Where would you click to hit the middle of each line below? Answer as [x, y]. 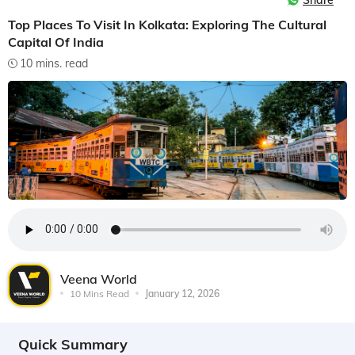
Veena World [99, 279]
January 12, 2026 [182, 293]
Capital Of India [56, 42]
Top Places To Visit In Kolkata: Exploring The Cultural [167, 25]
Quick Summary [73, 344]
